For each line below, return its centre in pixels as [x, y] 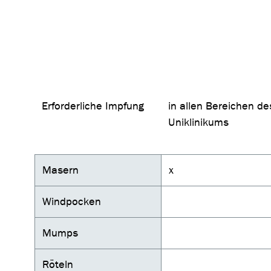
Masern [60, 171]
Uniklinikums [198, 123]
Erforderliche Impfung [93, 106]
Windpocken [72, 202]
